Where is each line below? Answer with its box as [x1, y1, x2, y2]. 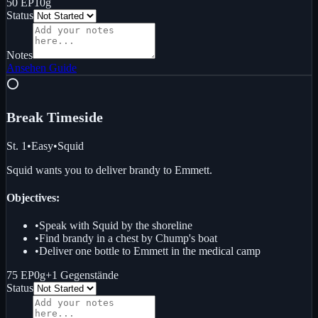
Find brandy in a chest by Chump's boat [39, 232, 217, 245]
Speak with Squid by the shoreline [39, 219, 192, 232]
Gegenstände [60, 269, 119, 282]
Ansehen [6, 61, 46, 74]
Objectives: [6, 192, 60, 204]
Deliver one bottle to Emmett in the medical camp [39, 245, 261, 258]
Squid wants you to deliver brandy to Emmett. [6, 163, 212, 176]
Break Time [6, 109, 79, 125]
